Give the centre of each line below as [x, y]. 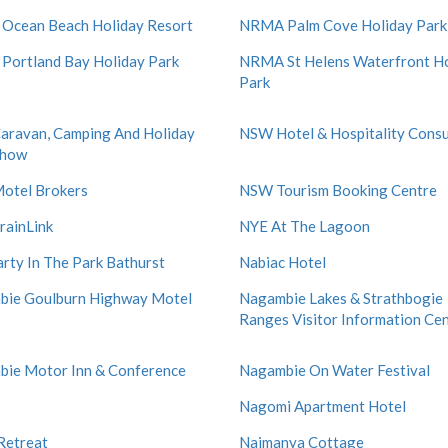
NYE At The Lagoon [304, 226]
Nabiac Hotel [282, 262]
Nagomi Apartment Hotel [322, 406]
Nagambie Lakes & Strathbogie [341, 298]
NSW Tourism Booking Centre [338, 190]
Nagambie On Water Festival [334, 370]
